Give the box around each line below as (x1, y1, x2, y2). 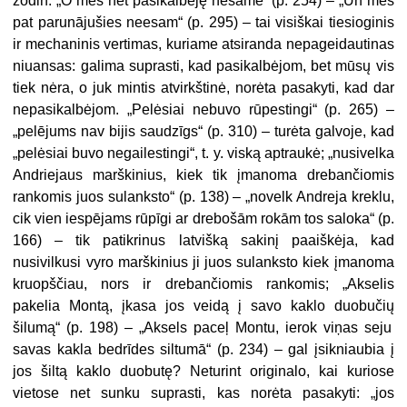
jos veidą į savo (156, 297, 291, 313)
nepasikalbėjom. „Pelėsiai (13, 101, 193, 117)
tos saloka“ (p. (300, 210, 394, 226)
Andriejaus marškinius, (13, 166, 177, 183)
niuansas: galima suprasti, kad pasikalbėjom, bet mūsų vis (13, 57, 394, 74)
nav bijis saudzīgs (81, 123, 199, 139)
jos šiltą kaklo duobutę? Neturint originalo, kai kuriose (13, 362, 394, 379)
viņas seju (316, 319, 392, 335)
